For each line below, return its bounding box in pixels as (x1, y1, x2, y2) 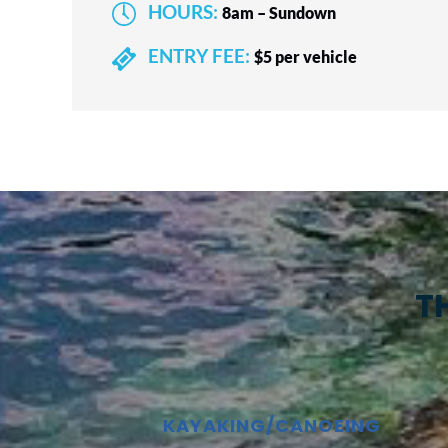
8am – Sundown (222, 3, 336, 23)
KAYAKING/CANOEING (163, 412, 381, 438)
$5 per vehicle (254, 47, 357, 67)
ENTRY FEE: (148, 45, 250, 68)
